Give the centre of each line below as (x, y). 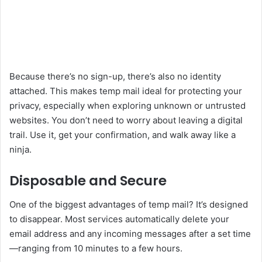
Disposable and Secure (88, 181)
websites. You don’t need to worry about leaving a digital (126, 120)
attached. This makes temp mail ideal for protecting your (126, 91)
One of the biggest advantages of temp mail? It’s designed (129, 204)
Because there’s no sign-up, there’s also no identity (115, 77)
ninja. (20, 150)
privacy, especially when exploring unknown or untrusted (127, 106)
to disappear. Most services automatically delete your (119, 219)
